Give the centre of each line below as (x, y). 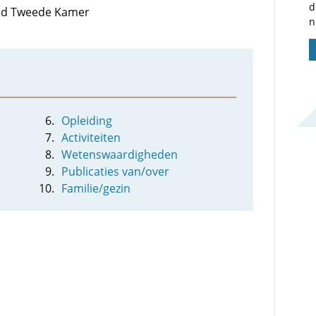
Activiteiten (91, 138)
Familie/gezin (96, 188)
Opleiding (87, 121)
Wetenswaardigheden (120, 154)
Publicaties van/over (116, 171)
